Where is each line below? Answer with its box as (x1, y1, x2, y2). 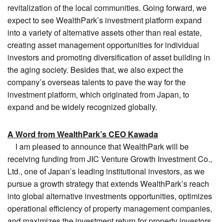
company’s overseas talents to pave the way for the (7, 76, 186, 88)
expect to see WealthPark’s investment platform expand (7, 14, 202, 26)
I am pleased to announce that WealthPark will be (7, 140, 189, 152)
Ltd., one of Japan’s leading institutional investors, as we (7, 165, 205, 177)
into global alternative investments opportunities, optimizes (7, 190, 212, 202)
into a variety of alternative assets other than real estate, (7, 26, 202, 38)
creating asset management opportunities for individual (7, 39, 199, 51)
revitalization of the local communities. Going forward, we (7, 1, 207, 13)
